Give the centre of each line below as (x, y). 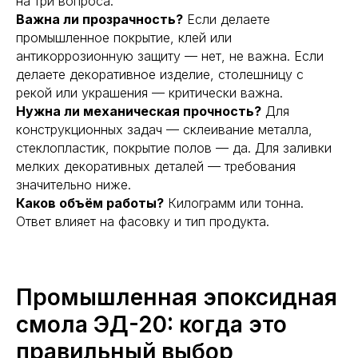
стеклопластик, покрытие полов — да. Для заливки (174, 148)
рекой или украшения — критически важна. (149, 93)
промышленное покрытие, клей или (124, 38)
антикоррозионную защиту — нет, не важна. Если (170, 56)
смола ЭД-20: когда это (151, 324)
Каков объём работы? (90, 203)
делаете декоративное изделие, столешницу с (160, 74)
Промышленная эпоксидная (177, 297)
